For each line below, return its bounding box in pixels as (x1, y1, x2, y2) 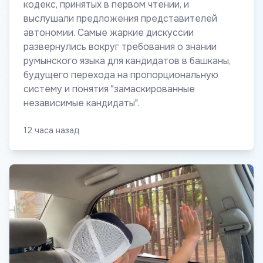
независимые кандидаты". (23, 97, 140, 110)
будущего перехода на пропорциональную (23, 69, 218, 82)
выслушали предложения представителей (23, 12, 217, 25)
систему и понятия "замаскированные (23, 83, 195, 96)
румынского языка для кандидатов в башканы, (23, 55, 231, 68)
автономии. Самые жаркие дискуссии (23, 26, 194, 39)
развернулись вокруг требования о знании (23, 41, 217, 53)
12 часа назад (23, 125, 80, 136)
